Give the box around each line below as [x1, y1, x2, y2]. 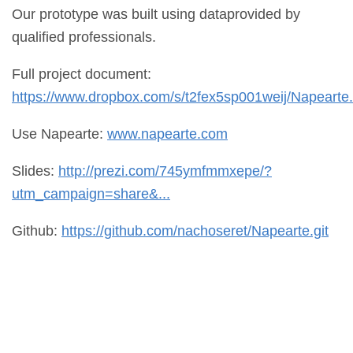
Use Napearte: [12, 125, 107, 142]
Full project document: [12, 65, 151, 82]
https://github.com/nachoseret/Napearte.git [61, 222, 329, 239]
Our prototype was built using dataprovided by [12, 6, 300, 22]
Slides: [12, 162, 58, 179]
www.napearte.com [107, 125, 228, 142]
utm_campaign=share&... [12, 185, 170, 202]
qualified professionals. [12, 28, 156, 45]
